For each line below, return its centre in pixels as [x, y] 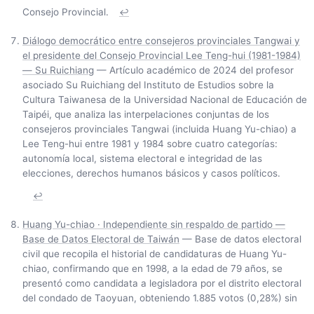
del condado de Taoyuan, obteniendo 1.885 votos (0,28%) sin [160, 298]
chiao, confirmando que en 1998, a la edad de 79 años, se [152, 269]
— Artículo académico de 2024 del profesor [194, 70]
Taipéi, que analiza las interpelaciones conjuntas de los [146, 115]
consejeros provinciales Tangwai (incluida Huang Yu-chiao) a [159, 129]
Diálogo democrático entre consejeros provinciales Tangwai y [161, 41]
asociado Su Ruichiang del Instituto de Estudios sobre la [148, 85]
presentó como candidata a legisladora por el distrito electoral [162, 284]
